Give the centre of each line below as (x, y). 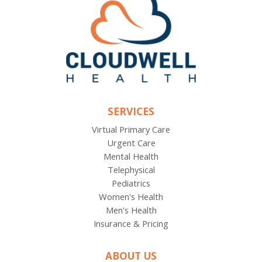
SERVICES (131, 111)
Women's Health (131, 196)
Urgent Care (131, 142)
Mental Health (131, 156)
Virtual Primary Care (131, 129)
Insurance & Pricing (131, 223)
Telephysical (131, 169)
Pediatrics (131, 183)
